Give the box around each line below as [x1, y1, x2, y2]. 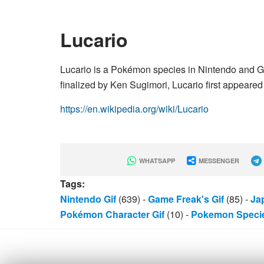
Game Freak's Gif [148, 192, 224, 206]
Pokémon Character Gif [60, 207, 164, 221]
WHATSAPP [137, 156, 175, 165]
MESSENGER [196, 156, 239, 165]
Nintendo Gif [60, 192, 116, 206]
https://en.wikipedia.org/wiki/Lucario [60, 102, 209, 115]
